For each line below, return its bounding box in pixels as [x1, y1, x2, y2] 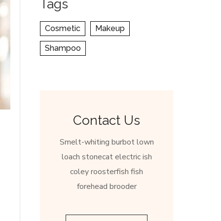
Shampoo [45, 43, 81, 53]
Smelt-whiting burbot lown [59, 136, 154, 147]
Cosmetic [45, 23, 80, 33]
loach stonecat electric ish [61, 151, 152, 162]
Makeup [95, 23, 125, 33]
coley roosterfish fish [70, 166, 143, 177]
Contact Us [73, 112, 140, 128]
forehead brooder [76, 181, 137, 192]
